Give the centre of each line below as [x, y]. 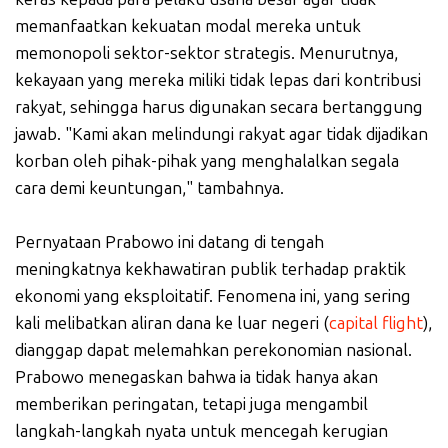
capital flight [376, 323]
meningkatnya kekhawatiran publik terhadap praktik [210, 269]
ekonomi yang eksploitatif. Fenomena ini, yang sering [213, 296]
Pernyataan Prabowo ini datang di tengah [169, 242]
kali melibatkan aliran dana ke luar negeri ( [172, 323]
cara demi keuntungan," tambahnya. [149, 188]
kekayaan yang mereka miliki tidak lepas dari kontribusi [218, 80]
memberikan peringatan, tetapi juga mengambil [191, 404]
